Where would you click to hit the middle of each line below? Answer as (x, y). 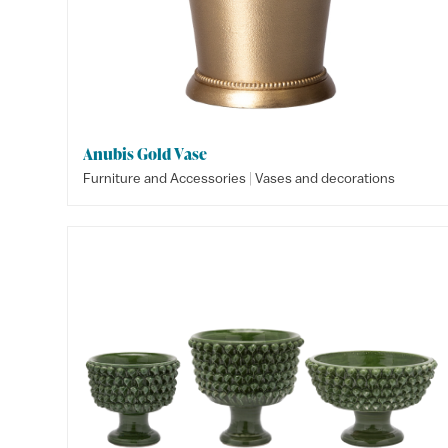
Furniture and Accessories (165, 178)
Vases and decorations (325, 178)
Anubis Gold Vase (145, 154)
